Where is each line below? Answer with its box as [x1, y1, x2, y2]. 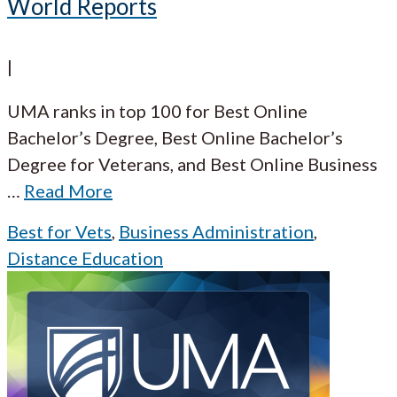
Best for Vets [7, 220, 112, 242]
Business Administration [119, 220, 314, 242]
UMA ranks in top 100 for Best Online [7, 99, 307, 121]
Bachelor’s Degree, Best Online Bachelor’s [7, 126, 343, 148]
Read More [24, 179, 113, 201]
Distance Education [7, 246, 163, 269]
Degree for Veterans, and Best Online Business [7, 152, 378, 175]
